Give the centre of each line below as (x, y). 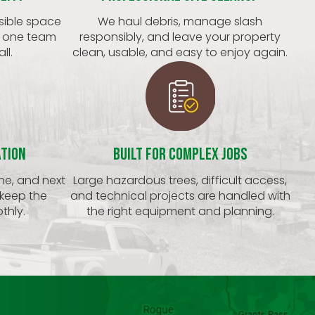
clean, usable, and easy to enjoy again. (180, 53)
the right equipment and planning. (180, 212)
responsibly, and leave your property (180, 37)
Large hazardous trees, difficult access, (180, 181)
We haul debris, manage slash (180, 22)
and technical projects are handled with (180, 196)
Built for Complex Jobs (180, 155)
